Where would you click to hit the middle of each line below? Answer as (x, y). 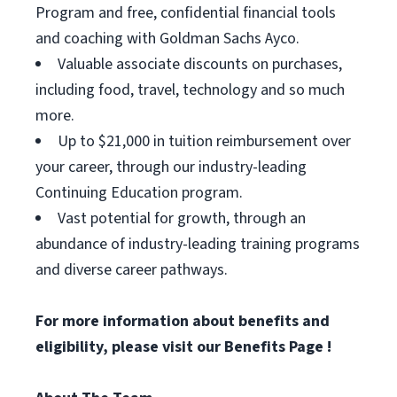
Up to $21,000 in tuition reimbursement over (204, 141)
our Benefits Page (262, 347)
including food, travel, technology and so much (190, 90)
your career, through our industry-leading (171, 167)
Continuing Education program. (139, 193)
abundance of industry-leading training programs (198, 244)
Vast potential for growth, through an (182, 218)
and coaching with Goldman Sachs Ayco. (167, 39)
